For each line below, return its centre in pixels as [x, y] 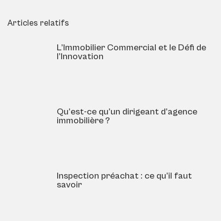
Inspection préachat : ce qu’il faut [124, 176]
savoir [69, 185]
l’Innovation [80, 57]
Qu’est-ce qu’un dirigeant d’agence [127, 112]
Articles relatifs [38, 23]
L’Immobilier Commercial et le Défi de [131, 48]
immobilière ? [83, 121]
